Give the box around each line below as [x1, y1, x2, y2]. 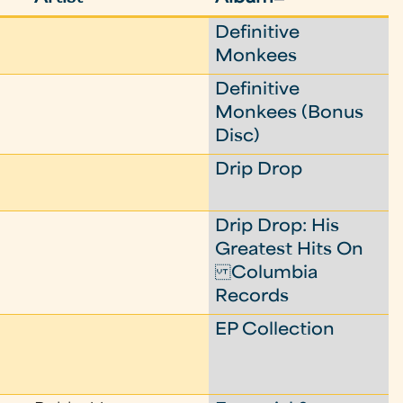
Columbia [215, 266, 318, 282]
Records [215, 290, 290, 305]
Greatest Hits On [215, 243, 364, 258]
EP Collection [215, 323, 336, 338]
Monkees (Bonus [215, 106, 364, 121]
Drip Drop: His [215, 219, 340, 235]
